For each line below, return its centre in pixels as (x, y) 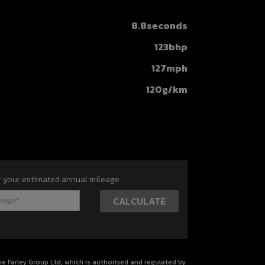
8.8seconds (160, 25)
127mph (170, 68)
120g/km (167, 89)
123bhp (171, 46)
